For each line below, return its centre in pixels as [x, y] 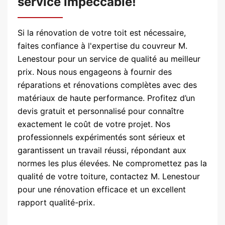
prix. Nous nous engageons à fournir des [95, 72]
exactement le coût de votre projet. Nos [94, 124]
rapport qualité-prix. [56, 202]
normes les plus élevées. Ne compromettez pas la [112, 163]
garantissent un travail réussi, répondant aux [102, 150]
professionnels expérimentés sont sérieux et [101, 137]
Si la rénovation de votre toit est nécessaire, [102, 33]
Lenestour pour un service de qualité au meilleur [109, 59]
